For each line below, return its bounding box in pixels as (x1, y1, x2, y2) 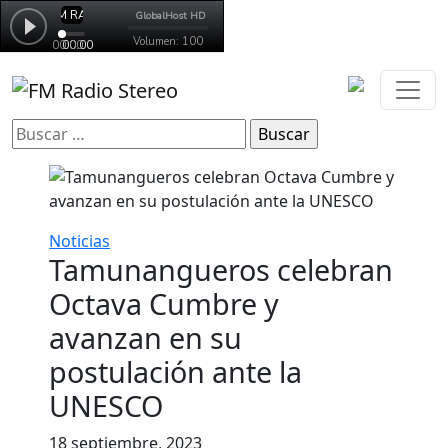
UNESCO (49, 385, 164, 425)
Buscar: (11, 118, 67, 141)
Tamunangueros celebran (49, 249, 394, 289)
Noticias (49, 229, 111, 252)
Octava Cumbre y (49, 283, 280, 323)
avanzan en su (49, 317, 243, 357)
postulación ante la (49, 351, 303, 391)
